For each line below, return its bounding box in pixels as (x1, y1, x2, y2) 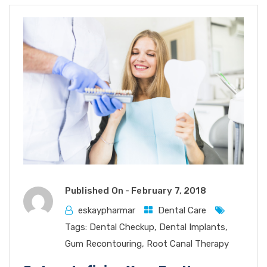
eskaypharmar (78, 204, 135, 216)
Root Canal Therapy (147, 238, 229, 249)
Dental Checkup (89, 221, 154, 232)
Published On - (65, 185, 132, 196)
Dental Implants (159, 221, 225, 232)
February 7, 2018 (131, 185, 206, 196)
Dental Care (158, 204, 206, 216)
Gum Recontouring (65, 238, 142, 249)
